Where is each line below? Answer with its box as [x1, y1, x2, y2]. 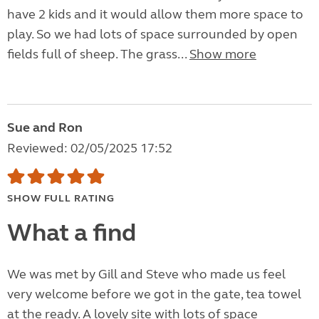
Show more [189, 46, 256, 63]
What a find [7, 218, 136, 249]
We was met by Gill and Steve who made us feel [7, 266, 286, 283]
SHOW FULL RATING [7, 192, 115, 205]
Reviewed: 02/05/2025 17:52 [7, 140, 172, 157]
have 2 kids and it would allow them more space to [7, 6, 303, 23]
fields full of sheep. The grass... [7, 46, 189, 63]
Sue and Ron [7, 120, 83, 136]
